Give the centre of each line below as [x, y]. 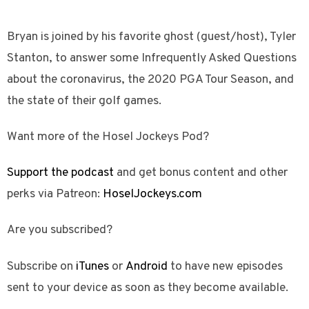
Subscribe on [41, 266]
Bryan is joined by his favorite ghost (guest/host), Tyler [151, 37]
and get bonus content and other [201, 173]
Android [147, 266]
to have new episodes [225, 266]
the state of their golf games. [84, 101]
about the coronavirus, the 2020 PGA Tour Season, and [150, 80]
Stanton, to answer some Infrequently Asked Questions [152, 59]
